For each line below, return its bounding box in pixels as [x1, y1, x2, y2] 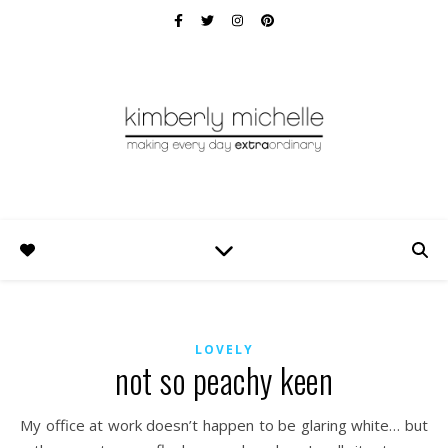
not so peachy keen [115, 356, 333, 405]
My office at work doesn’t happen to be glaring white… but [20, 415, 33, 435]
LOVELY [194, 341, 254, 358]
